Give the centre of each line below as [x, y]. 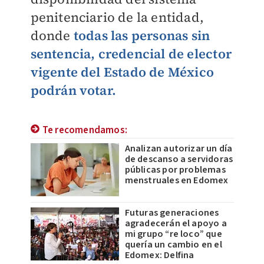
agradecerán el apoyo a [176, 224]
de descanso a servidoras [179, 159]
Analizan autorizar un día [179, 149]
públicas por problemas [175, 170]
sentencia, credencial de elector [131, 54]
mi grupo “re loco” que [173, 234]
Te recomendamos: [85, 131]
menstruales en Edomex [176, 181]
